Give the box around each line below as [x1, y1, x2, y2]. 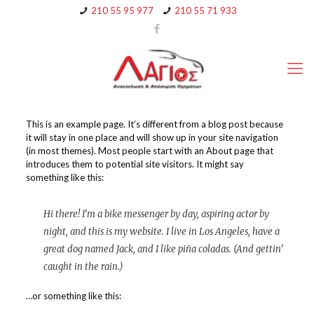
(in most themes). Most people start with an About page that [25, 145, 273, 156]
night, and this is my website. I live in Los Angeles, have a [43, 226, 280, 238]
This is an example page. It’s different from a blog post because [25, 118, 283, 130]
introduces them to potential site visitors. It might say [25, 158, 244, 170]
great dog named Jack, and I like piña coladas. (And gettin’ [43, 243, 283, 255]
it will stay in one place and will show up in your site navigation [25, 132, 278, 143]
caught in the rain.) [43, 261, 123, 273]
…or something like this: [25, 290, 121, 301]
